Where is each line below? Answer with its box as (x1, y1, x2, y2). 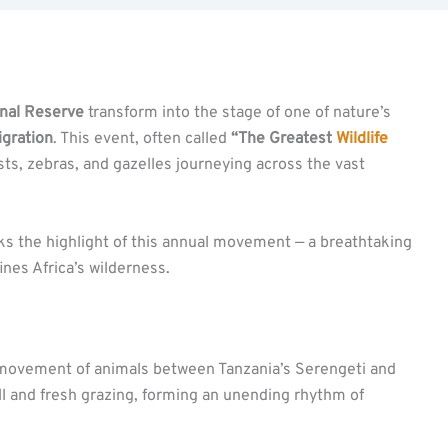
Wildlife (336, 129, 388, 149)
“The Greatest (231, 129, 336, 149)
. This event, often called (53, 129, 231, 149)
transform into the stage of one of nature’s (84, 103, 391, 123)
